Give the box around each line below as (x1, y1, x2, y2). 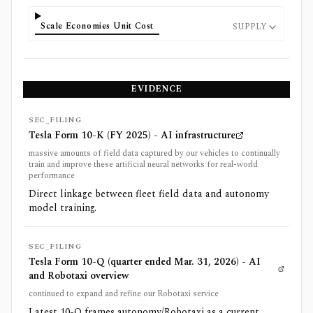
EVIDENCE (131, 82, 182, 96)
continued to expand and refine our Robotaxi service (29, 287, 219, 301)
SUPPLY (233, 20, 267, 34)
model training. (29, 201, 96, 216)
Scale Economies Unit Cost (41, 20, 154, 34)
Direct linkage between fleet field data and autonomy (29, 187, 269, 202)
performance (29, 169, 75, 183)
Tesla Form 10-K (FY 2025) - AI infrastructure (29, 128, 235, 143)
